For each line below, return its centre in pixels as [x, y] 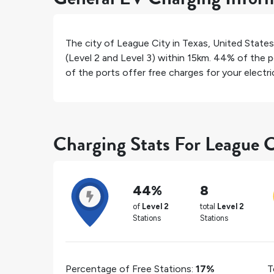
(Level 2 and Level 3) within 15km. [139, 58]
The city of [91, 43]
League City [143, 43]
